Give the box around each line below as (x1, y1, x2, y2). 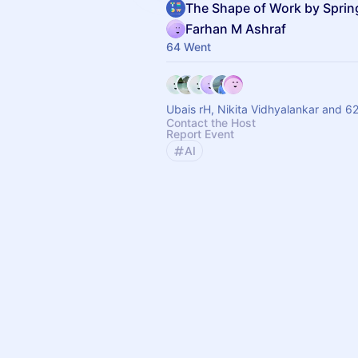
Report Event (166, 127, 234, 141)
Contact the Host (166, 116, 256, 129)
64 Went (166, 40, 211, 54)
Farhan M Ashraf (185, 21, 286, 37)
